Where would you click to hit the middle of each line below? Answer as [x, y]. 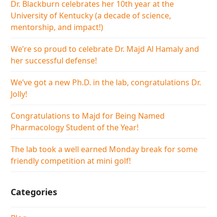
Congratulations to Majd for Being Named [88, 116]
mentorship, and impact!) [57, 27]
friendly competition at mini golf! [71, 161]
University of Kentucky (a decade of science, [91, 16]
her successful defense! [54, 61]
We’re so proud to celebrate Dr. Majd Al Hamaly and [105, 49]
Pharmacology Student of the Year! [75, 128]
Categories [34, 192]
